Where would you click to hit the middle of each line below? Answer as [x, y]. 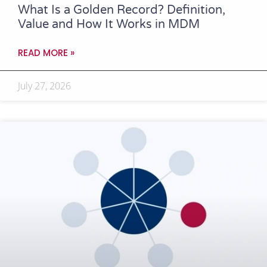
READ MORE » [46, 52]
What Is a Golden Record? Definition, [122, 10]
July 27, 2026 [44, 86]
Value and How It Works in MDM [109, 24]
